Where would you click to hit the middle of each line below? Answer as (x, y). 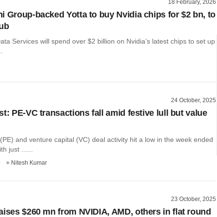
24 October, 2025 (194, 101)
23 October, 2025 (194, 199)
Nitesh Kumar (29, 163)
